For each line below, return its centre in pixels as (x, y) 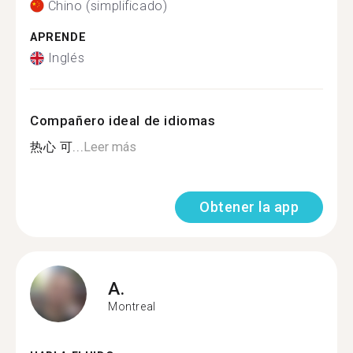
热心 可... (57, 147)
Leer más (110, 147)
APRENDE (58, 37)
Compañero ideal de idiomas (123, 121)
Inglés (66, 58)
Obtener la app (249, 207)
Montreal (132, 306)
